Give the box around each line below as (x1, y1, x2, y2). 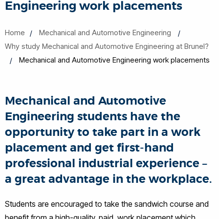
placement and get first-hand (5, 141, 174, 155)
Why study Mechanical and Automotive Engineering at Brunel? (5, 42, 209, 51)
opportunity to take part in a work (5, 125, 200, 139)
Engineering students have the (5, 109, 180, 124)
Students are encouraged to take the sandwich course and (5, 199, 209, 209)
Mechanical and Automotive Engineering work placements (19, 55, 210, 65)
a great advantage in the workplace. (5, 172, 212, 186)
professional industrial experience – (5, 156, 207, 171)
